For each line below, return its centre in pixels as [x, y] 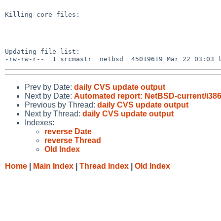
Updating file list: [42, 51]
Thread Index [104, 166]
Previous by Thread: [61, 105]
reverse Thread [73, 140]
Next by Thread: [54, 113]
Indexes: [39, 122]
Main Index [53, 166]
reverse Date [68, 131]
